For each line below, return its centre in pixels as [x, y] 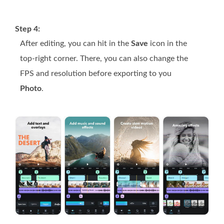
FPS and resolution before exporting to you [96, 74]
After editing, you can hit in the [75, 44]
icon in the [167, 44]
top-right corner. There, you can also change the [104, 59]
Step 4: [27, 29]
